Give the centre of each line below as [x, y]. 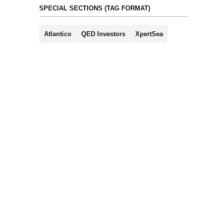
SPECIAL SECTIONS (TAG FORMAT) [94, 8]
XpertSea [149, 34]
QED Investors [103, 34]
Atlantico [57, 34]
